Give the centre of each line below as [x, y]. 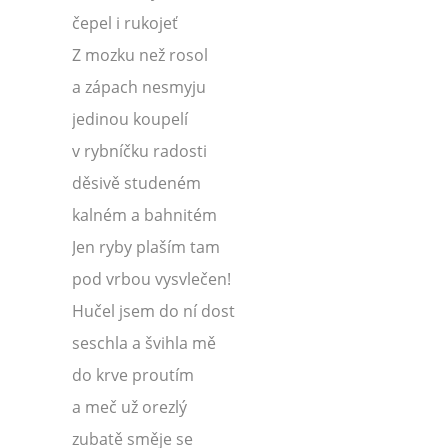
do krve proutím [133, 375]
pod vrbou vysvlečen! [151, 279]
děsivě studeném [136, 183]
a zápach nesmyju [139, 87]
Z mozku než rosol [140, 55]
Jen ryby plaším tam [146, 247]
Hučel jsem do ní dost [153, 311]
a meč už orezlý [129, 407]
